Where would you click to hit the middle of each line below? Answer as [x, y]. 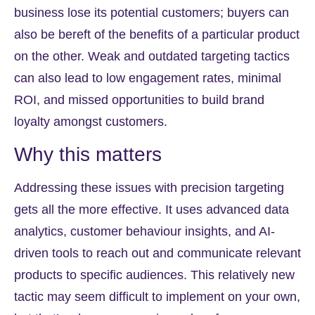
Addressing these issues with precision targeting [149, 187]
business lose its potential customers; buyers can [152, 12]
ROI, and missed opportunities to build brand [139, 99]
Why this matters [88, 154]
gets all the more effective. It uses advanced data [152, 209]
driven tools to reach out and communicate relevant [157, 253]
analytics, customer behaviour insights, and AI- [144, 231]
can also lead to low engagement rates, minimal [148, 78]
